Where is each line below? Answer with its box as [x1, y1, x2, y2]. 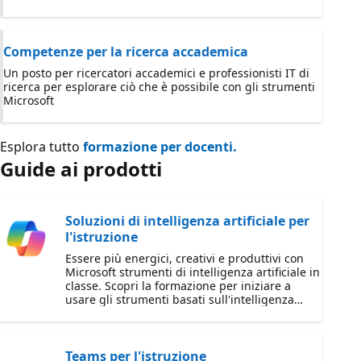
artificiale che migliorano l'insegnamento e [65, 305, 297, 321]
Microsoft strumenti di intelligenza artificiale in [65, 264, 320, 280]
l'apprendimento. [65, 319, 158, 334]
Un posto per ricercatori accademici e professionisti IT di [3, 65, 309, 81]
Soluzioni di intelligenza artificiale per [65, 212, 309, 230]
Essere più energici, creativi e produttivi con [65, 251, 304, 266]
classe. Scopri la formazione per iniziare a [65, 278, 291, 293]
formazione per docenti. [83, 138, 237, 156]
